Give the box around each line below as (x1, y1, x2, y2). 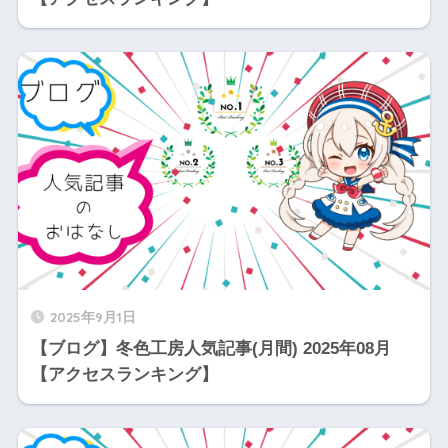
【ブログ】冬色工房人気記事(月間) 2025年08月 (30, 338, 391, 358)
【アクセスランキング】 (30, 364, 218, 384)
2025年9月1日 (49, 307, 136, 325)
